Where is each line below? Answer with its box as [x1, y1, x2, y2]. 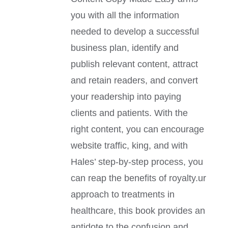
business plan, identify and [71, 43, 179, 53]
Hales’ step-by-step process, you [71, 157, 204, 167]
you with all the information [71, 10, 180, 21]
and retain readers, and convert [71, 75, 198, 86]
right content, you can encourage [71, 124, 205, 135]
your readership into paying [71, 92, 182, 102]
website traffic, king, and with [71, 140, 188, 151]
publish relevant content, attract [71, 59, 198, 70]
